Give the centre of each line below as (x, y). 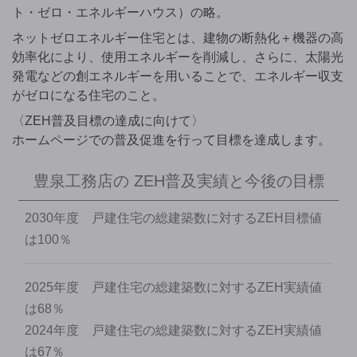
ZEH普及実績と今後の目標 (229, 180)
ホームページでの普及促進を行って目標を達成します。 (171, 139)
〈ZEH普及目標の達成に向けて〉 (108, 120)
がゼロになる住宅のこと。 (88, 95)
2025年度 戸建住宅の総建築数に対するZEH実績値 (173, 287)
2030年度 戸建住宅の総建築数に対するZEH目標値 (173, 218)
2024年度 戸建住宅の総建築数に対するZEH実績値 (173, 330)
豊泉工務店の (83, 180)
